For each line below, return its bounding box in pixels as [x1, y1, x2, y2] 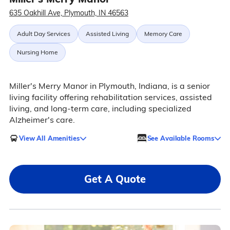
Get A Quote [84, 172, 146, 185]
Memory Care [144, 30, 182, 37]
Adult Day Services [16, 30, 70, 37]
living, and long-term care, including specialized [9, 103, 191, 113]
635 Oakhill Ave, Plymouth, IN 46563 [9, 8, 128, 17]
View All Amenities [18, 133, 80, 142]
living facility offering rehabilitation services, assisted [9, 92, 212, 102]
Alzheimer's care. [9, 114, 75, 125]
